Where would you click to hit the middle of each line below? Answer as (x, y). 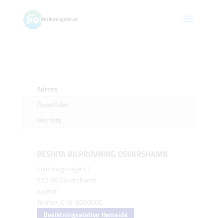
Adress (47, 89)
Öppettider (53, 104)
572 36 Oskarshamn (67, 180)
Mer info (49, 120)
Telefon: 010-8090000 (70, 202)
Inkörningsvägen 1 (64, 169)
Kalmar (47, 191)
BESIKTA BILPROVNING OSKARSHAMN (102, 154)
